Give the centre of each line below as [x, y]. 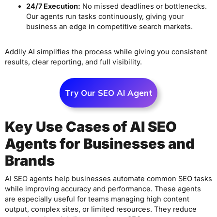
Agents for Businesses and [100, 143]
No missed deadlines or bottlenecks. [143, 6]
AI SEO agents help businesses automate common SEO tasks [108, 178]
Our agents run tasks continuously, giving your [105, 16]
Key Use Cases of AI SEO [91, 126]
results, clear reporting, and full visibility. [73, 62]
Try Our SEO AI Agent [108, 93]
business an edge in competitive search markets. [109, 26]
